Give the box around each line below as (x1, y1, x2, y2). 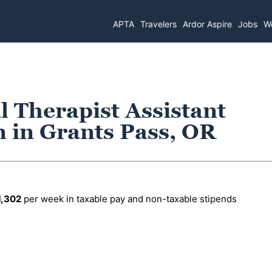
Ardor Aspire (183, 18, 233, 29)
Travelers (140, 18, 177, 29)
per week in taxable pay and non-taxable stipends (21, 193, 237, 205)
